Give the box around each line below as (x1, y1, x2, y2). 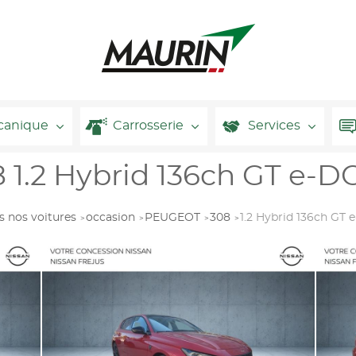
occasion (85, 212, 135, 223)
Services (248, 119, 300, 133)
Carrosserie (113, 119, 184, 133)
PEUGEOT (144, 212, 200, 223)
